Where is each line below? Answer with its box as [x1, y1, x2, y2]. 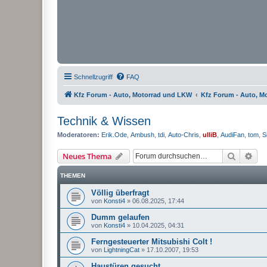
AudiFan [221, 131, 244, 138]
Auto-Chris [168, 131, 199, 138]
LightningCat [104, 246, 139, 253]
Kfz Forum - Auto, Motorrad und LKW [74, 91, 192, 98]
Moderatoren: [57, 131, 100, 138]
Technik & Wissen [57, 114, 151, 128]
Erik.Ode [101, 131, 127, 138]
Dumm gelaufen [91, 212, 150, 222]
